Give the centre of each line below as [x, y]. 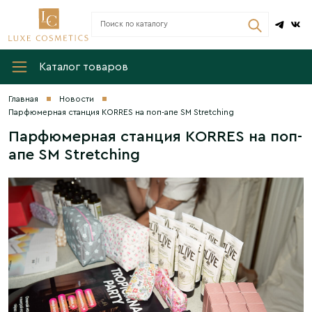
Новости [77, 99]
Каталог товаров [84, 67]
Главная [23, 99]
